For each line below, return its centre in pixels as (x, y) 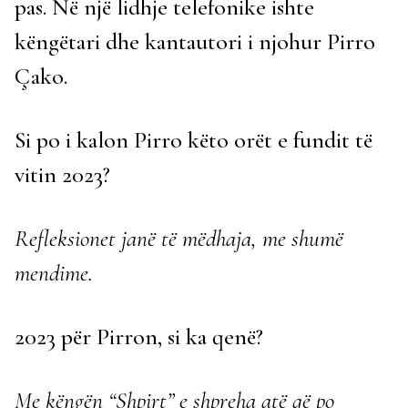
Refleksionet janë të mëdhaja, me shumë (179, 239)
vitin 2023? (62, 175)
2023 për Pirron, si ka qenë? (139, 337)
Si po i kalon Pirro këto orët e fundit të (194, 140)
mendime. (56, 273)
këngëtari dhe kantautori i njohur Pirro (195, 42)
